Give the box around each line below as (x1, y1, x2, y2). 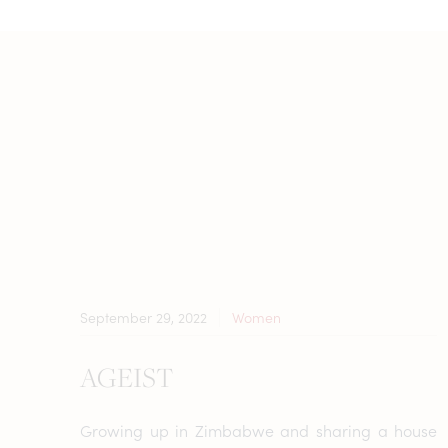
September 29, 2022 (80, 307, 207, 327)
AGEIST (80, 358, 174, 396)
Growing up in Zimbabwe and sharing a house (80, 419, 438, 441)
